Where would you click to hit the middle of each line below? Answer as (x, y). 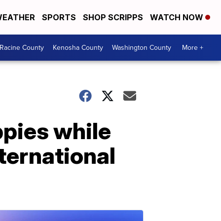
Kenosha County (78, 48)
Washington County (142, 48)
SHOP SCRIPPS (113, 17)
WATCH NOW (178, 17)
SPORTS (59, 17)
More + (193, 48)
